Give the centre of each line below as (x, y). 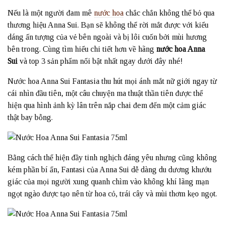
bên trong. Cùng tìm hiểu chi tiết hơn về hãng (82, 49)
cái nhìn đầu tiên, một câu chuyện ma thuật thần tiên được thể (105, 93)
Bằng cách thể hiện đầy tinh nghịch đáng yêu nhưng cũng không (112, 158)
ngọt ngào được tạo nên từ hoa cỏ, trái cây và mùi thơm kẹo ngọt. (112, 194)
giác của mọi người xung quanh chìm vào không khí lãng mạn (108, 182)
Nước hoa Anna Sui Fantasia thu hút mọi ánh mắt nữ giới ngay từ (112, 81)
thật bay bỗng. (30, 118)
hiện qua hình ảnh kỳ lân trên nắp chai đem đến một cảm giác (107, 105)
